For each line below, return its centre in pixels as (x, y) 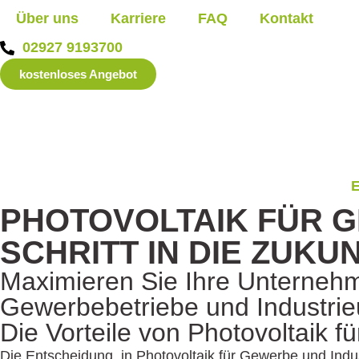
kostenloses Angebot (78, 74)
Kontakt (286, 18)
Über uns (47, 18)
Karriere (138, 18)
